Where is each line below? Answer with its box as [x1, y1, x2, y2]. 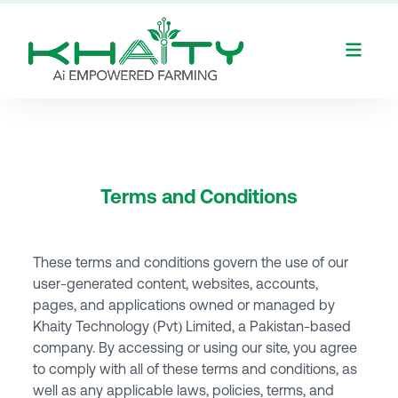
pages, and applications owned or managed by [33, 297, 336, 313]
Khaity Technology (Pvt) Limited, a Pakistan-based [33, 318, 352, 334]
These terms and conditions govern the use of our [33, 254, 349, 270]
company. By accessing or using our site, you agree [33, 339, 358, 355]
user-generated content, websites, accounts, [33, 275, 319, 291]
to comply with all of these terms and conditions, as [33, 361, 358, 377]
